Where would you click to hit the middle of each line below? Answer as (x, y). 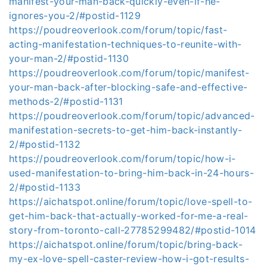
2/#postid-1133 (45, 187)
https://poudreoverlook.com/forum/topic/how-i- (122, 159)
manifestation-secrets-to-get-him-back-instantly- (126, 130)
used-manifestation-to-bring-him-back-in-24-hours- (132, 173)
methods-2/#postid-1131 (66, 101)
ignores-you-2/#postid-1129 (75, 15)
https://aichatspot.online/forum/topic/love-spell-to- (131, 201)
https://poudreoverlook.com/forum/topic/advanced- (132, 116)
